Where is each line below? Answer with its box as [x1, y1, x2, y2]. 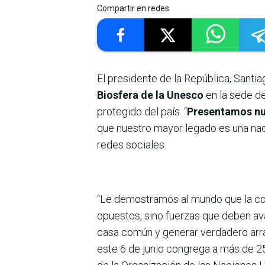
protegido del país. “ [97, 105, 187, 118]
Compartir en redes [97, 3, 169, 13]
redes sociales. [97, 138, 166, 151]
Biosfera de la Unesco [97, 88, 203, 101]
